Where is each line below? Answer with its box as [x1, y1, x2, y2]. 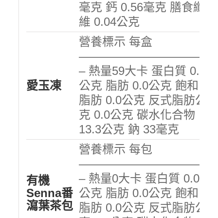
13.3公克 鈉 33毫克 [78, 122, 179, 136]
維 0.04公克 [78, 15, 140, 28]
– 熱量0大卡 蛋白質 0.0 [78, 171, 200, 185]
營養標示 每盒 [78, 35, 152, 48]
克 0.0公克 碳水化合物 [78, 108, 195, 121]
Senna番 [26, 186, 73, 200]
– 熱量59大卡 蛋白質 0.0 [78, 64, 206, 77]
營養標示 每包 [78, 142, 152, 156]
